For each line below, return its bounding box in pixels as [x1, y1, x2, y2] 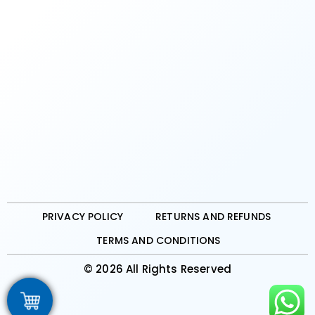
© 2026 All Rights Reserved [83, 262, 232, 277]
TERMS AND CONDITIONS [96, 233, 221, 248]
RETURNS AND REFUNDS [155, 210, 271, 224]
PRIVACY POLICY [41, 210, 124, 224]
